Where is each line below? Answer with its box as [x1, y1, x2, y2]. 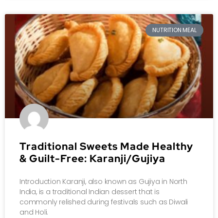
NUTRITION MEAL [152, 26, 197, 35]
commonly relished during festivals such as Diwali [19, 197, 188, 207]
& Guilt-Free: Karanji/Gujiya [19, 151, 165, 165]
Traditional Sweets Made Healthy [19, 139, 193, 153]
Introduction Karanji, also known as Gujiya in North [19, 176, 187, 186]
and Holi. [19, 207, 49, 217]
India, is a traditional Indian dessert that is [19, 186, 160, 197]
